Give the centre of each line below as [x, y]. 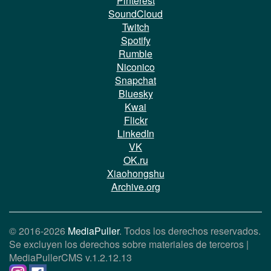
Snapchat [135, 80]
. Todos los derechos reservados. [190, 230]
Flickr [135, 120]
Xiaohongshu [135, 173]
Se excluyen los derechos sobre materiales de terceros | [129, 244]
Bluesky [135, 93]
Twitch [135, 27]
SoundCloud [135, 13]
